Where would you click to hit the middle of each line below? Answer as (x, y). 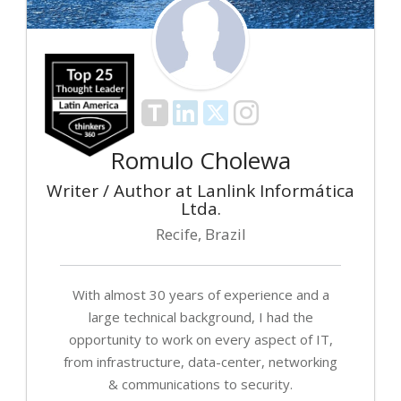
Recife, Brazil (200, 235)
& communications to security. (200, 384)
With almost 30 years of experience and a (200, 295)
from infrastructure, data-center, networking (200, 362)
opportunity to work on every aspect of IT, (200, 340)
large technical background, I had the (200, 317)
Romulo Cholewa (200, 161)
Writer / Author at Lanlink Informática (200, 191)
